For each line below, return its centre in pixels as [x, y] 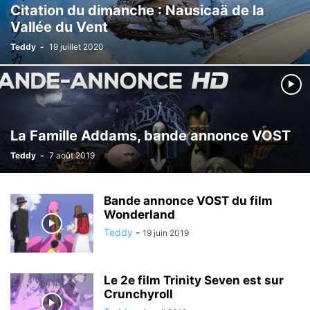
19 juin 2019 [166, 233]
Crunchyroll [138, 294]
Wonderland [139, 215]
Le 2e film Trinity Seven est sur [194, 280]
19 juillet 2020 [76, 47]
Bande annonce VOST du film [188, 201]
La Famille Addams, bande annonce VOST [151, 136]
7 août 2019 [72, 155]
